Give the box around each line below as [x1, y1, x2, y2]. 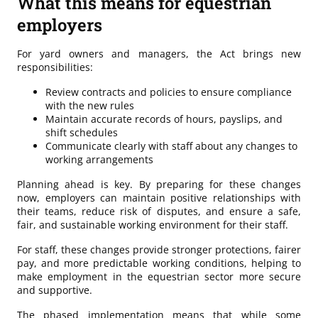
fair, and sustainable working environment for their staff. [17, 217, 288, 231]
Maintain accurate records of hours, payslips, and [45, 111, 283, 126]
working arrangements [45, 152, 153, 166]
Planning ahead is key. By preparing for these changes [17, 177, 301, 191]
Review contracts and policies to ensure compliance [45, 84, 292, 99]
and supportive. [17, 283, 92, 297]
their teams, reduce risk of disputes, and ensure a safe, [17, 204, 301, 218]
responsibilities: [17, 60, 93, 74]
